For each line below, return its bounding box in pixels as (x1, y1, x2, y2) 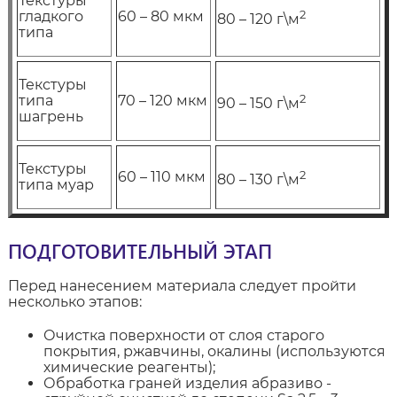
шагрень (18, 108, 83, 126)
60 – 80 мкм (117, 8, 204, 26)
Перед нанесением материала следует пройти (7, 277, 356, 295)
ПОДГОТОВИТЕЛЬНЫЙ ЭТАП (7, 237, 272, 265)
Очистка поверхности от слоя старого (43, 327, 324, 345)
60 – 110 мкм (117, 168, 206, 186)
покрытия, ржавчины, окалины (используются (43, 343, 385, 361)
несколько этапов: (7, 293, 142, 311)
